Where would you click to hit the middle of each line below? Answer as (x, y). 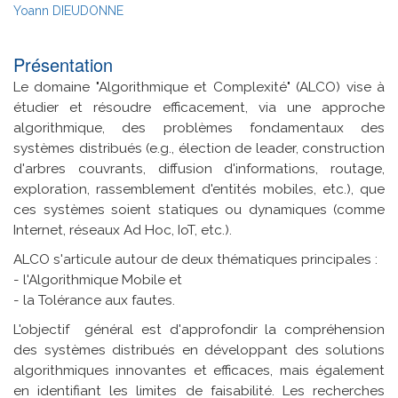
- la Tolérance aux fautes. (94, 300)
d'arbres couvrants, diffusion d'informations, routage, (199, 168)
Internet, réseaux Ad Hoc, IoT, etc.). (123, 230)
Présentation (63, 64)
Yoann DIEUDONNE (68, 10)
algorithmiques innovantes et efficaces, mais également (199, 370)
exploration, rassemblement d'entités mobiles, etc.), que (199, 189)
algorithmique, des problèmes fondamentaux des (199, 127)
